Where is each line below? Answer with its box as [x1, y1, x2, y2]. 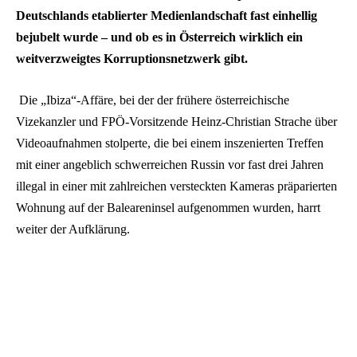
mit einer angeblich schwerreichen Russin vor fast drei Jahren [16, 157, 324, 171]
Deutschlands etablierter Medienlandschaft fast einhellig [16, 8, 317, 22]
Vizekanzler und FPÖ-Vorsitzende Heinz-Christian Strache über [16, 114, 337, 128]
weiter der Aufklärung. [16, 222, 130, 236]
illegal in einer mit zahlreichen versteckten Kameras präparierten [16, 178, 337, 193]
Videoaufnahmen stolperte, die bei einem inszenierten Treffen [16, 135, 324, 150]
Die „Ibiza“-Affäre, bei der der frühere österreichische [19, 92, 289, 107]
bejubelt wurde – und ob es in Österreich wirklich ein [16, 29, 303, 44]
